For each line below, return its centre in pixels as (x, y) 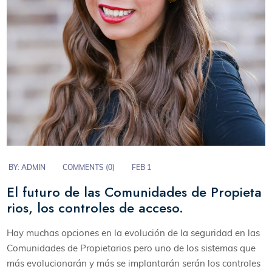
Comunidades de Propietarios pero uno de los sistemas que (131, 248)
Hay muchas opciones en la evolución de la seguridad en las (134, 233)
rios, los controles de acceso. (95, 208)
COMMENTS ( (86, 167)
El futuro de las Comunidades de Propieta (134, 192)
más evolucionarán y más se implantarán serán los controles (134, 263)
